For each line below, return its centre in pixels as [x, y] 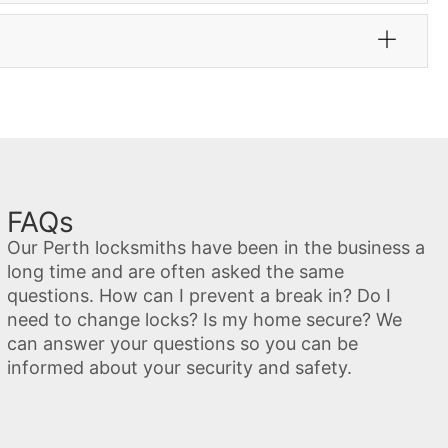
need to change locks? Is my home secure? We [204, 320]
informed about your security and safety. [179, 368]
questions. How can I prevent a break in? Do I [198, 296]
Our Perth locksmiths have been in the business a [215, 248]
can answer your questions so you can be [182, 344]
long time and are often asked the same [175, 272]
